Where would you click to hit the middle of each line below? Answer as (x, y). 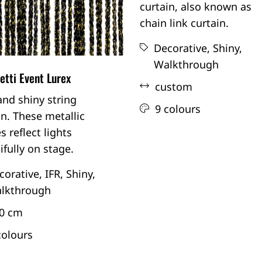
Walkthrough (186, 64)
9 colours (177, 108)
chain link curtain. (184, 23)
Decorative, (182, 48)
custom (173, 86)
